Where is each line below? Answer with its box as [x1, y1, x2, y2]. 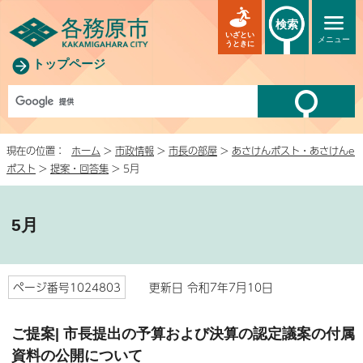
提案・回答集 [50, 160, 109, 176]
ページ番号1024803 [13, 278, 121, 296]
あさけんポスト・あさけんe [232, 142, 355, 158]
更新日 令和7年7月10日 [134, 278, 273, 296]
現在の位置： [6, 142, 71, 158]
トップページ [32, 56, 105, 70]
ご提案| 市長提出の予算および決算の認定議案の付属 [11, 324, 355, 342]
